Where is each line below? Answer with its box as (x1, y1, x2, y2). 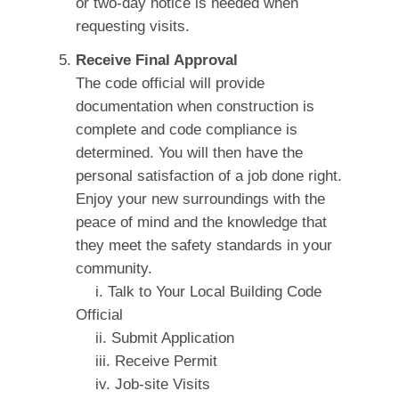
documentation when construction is (75, 98, 314, 116)
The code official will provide (75, 75, 265, 93)
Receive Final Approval (75, 52, 238, 69)
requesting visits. (75, 18, 190, 36)
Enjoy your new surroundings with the (75, 191, 325, 208)
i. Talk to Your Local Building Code (75, 283, 322, 301)
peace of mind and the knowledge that (75, 214, 327, 232)
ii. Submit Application (75, 330, 234, 347)
